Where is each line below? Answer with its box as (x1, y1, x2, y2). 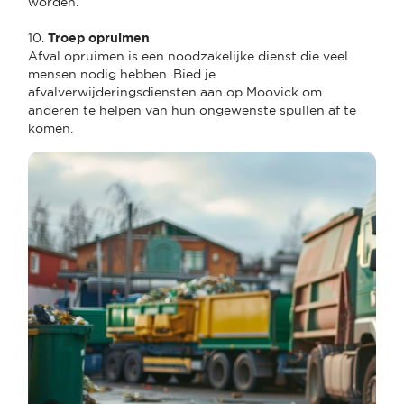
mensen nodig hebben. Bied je (28, 66, 216, 81)
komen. (28, 120, 73, 135)
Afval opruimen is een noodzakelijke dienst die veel (28, 48, 348, 63)
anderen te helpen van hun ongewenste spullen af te (28, 102, 356, 117)
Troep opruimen (48, 30, 150, 45)
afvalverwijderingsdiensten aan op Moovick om (28, 84, 322, 99)
